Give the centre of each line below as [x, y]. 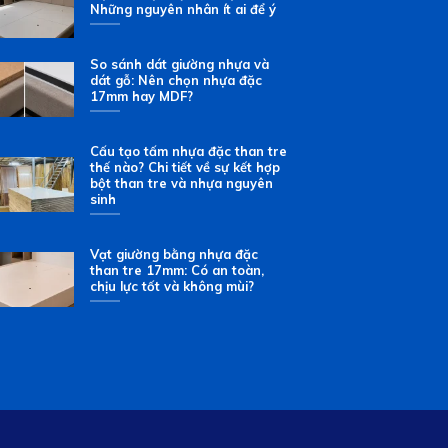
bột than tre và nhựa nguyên [182, 183]
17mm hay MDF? [142, 96]
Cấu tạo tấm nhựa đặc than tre [189, 151]
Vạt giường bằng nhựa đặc [174, 254]
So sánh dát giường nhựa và [180, 64]
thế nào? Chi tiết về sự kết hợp [185, 167]
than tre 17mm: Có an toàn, [177, 270]
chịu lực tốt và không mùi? [172, 286]
